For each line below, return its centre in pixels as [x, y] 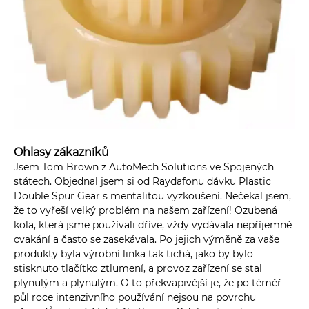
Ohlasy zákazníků [61, 151]
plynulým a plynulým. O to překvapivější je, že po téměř [148, 282]
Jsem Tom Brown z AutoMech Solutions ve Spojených [144, 167]
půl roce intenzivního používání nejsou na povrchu [135, 297]
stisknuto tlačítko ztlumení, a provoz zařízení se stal [138, 268]
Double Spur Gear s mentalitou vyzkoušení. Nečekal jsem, [152, 196]
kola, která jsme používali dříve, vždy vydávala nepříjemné [153, 225]
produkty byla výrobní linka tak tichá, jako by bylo [133, 253]
